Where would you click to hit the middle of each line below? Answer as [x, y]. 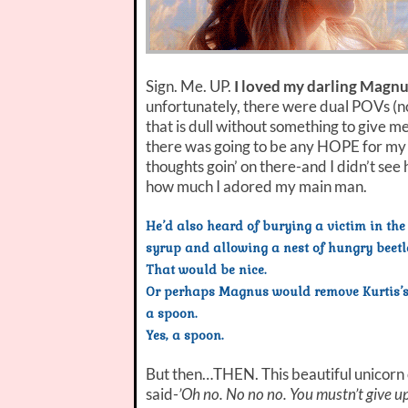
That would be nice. [206, 270]
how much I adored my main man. [256, 186]
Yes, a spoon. [185, 335]
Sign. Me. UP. [190, 86]
